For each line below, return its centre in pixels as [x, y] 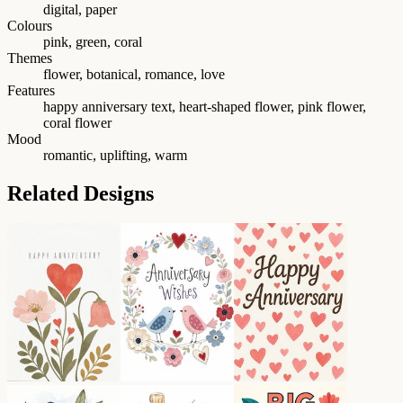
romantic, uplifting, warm [115, 155]
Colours [30, 25]
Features [31, 90]
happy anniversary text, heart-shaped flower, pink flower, [205, 106]
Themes [30, 58]
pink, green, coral [93, 41]
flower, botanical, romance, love [134, 74]
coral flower [77, 122]
